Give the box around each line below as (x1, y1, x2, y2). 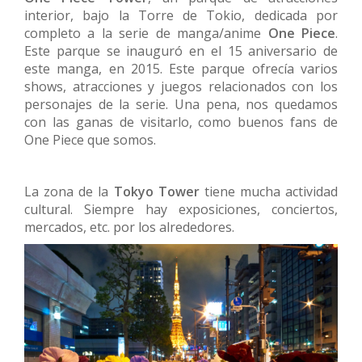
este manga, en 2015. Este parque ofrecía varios (24, 59, 338, 78)
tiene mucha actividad (199, 182, 338, 200)
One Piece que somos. (24, 130, 156, 149)
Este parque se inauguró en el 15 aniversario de (24, 41, 338, 60)
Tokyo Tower (113, 182, 200, 200)
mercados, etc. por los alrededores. (24, 217, 234, 236)
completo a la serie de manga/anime (24, 23, 268, 42)
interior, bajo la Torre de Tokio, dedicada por (24, 6, 338, 24)
